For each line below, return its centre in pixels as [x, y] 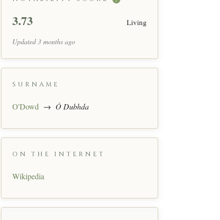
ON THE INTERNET [59, 154]
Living [137, 22]
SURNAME [36, 84]
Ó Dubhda [72, 106]
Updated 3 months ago [44, 41]
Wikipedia [28, 176]
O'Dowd [26, 106]
